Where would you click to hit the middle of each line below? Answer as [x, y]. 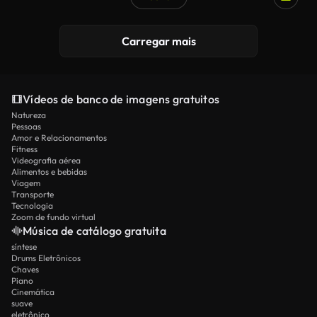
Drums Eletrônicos [46, 258]
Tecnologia [32, 206]
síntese [24, 247]
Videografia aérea [46, 160]
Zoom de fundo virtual [53, 217]
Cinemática [33, 292]
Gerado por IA [63, 30]
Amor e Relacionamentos [59, 138]
